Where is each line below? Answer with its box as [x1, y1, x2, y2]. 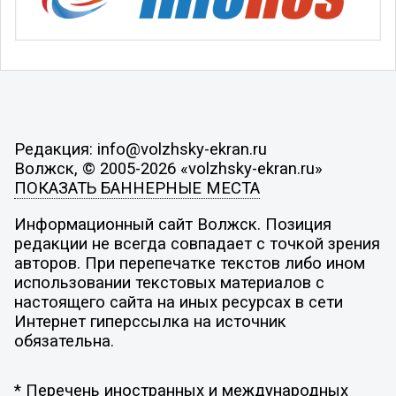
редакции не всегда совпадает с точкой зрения [13, 234, 380, 255]
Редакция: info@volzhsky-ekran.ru [13, 139, 267, 159]
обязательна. [13, 331, 114, 352]
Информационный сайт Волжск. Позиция [13, 215, 331, 235]
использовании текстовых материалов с [13, 273, 324, 293]
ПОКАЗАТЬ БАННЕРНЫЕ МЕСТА [13, 178, 260, 198]
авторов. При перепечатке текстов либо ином [13, 254, 365, 274]
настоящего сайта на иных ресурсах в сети [13, 293, 343, 313]
